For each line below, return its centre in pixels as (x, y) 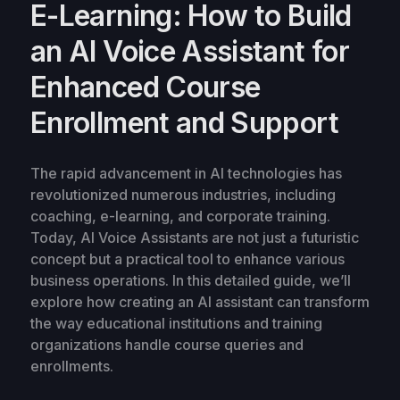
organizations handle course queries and (167, 344)
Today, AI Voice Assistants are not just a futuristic (195, 237)
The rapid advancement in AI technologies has (186, 173)
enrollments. (72, 366)
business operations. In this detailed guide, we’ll (191, 280)
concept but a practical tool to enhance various (187, 258)
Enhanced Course (146, 87)
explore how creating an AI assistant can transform (200, 301)
